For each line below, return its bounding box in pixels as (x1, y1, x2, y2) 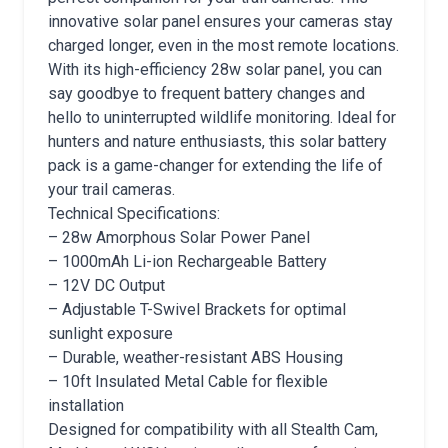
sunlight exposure (48, 324, 173, 343)
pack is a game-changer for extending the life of (48, 156, 383, 175)
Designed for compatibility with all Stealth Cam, (48, 420, 378, 439)
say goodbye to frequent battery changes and (48, 84, 365, 103)
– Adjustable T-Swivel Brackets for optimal (48, 300, 346, 319)
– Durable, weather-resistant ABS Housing (48, 348, 343, 367)
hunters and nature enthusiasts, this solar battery (48, 132, 387, 151)
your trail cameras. (48, 180, 175, 199)
